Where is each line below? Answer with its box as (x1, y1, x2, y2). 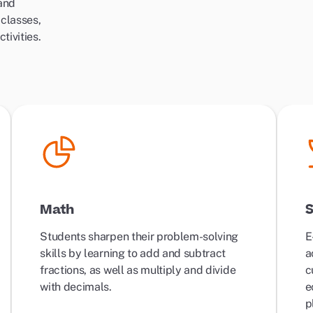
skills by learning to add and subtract (40, 247, 226, 260)
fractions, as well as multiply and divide (40, 263, 236, 277)
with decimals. (40, 280, 115, 293)
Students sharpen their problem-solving (40, 230, 239, 243)
